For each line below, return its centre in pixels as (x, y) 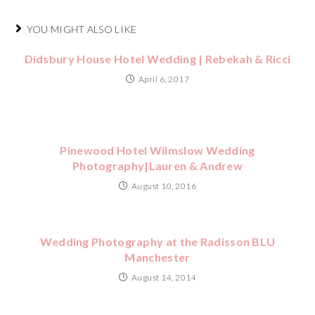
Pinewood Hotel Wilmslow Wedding (157, 150)
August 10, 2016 (163, 186)
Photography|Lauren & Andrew (157, 165)
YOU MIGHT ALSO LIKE (82, 29)
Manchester (157, 257)
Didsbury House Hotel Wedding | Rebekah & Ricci (157, 58)
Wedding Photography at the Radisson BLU (157, 241)
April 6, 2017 (163, 79)
